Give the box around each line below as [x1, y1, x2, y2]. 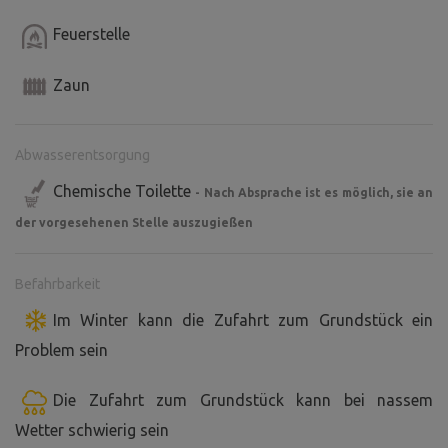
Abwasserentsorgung [15, 147, 150, 164]
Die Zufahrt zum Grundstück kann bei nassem [53, 391, 433, 410]
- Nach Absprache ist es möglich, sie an [195, 186, 434, 200]
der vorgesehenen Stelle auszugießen [15, 216, 253, 230]
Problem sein [15, 341, 108, 360]
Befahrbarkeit [15, 276, 100, 293]
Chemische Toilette [53, 182, 196, 201]
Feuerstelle [53, 25, 130, 44]
